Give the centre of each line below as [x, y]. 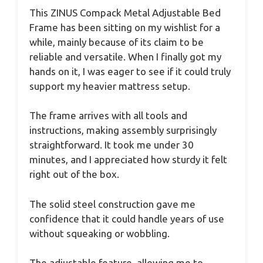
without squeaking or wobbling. [100, 233]
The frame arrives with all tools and [108, 116]
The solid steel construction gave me [112, 204]
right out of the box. [74, 174]
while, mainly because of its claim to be [117, 42]
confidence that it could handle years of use [127, 218]
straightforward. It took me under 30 [112, 145]
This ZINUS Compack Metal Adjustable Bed [125, 12]
